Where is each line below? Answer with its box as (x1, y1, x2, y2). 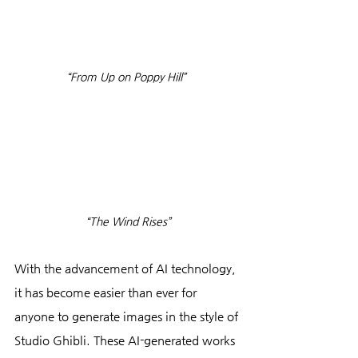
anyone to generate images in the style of (14, 309, 241, 324)
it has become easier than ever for (14, 285, 200, 300)
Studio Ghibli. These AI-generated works (14, 333, 238, 348)
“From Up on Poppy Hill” (66, 70, 189, 83)
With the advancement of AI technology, (14, 261, 239, 276)
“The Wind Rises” (85, 215, 171, 229)
